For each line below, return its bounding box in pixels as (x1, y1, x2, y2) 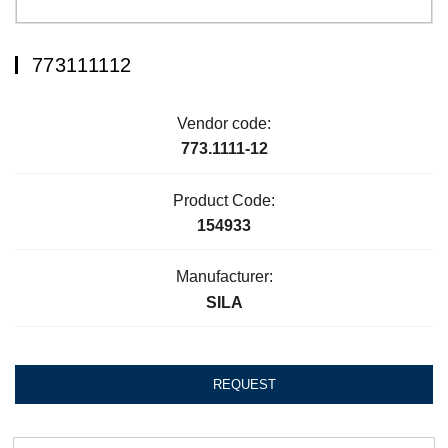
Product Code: (173, 191, 275, 209)
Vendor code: (177, 115, 271, 133)
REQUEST (213, 377, 277, 393)
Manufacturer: (175, 268, 273, 286)
